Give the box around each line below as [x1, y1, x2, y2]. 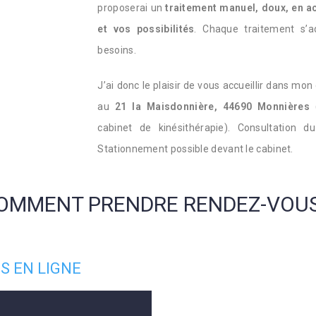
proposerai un [97, 2, 166, 13]
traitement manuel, [165, 2, 262, 13]
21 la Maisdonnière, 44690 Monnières [114, 101, 310, 112]
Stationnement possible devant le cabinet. [97, 143, 296, 154]
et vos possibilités [97, 23, 195, 35]
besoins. [97, 44, 139, 56]
